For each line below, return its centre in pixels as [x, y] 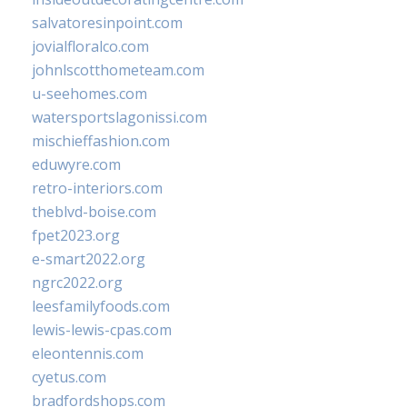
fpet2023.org [76, 235]
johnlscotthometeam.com [118, 70]
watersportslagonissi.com [119, 117]
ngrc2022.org [77, 283]
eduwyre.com [76, 164]
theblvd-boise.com [94, 212]
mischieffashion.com [101, 141]
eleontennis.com [88, 353]
